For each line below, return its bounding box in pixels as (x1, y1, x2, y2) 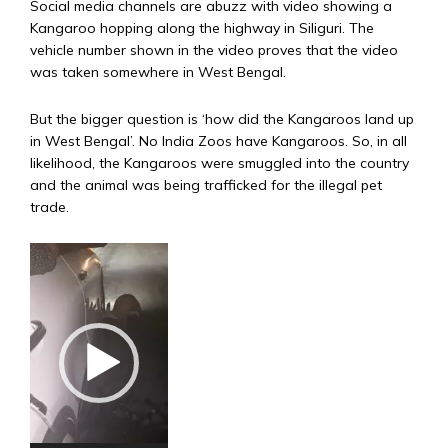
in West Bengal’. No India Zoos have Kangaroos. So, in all (30, 131, 407, 150)
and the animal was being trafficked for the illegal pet (30, 175, 382, 194)
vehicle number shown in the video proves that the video (30, 40, 398, 59)
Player (29, 266, 79, 288)
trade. (30, 197, 69, 216)
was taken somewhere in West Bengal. (30, 62, 286, 81)
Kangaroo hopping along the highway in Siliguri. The (30, 18, 374, 37)
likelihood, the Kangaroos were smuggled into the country (30, 153, 409, 172)
